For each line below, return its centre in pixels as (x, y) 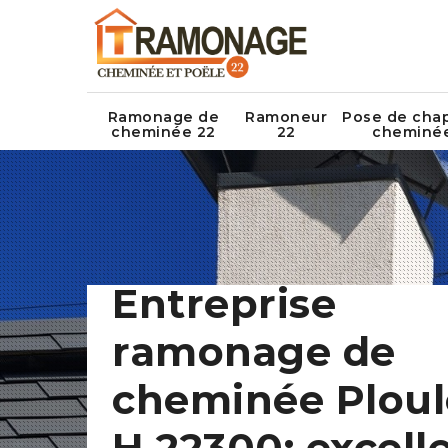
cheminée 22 (163, 132)
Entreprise (224, 303)
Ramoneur (286, 117)
